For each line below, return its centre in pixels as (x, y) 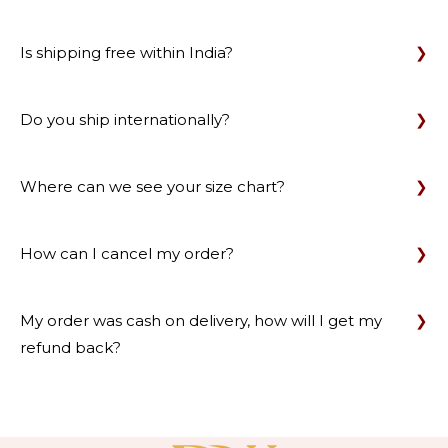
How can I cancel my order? (127, 253)
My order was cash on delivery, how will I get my (201, 320)
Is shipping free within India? (126, 52)
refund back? (70, 347)
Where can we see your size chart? (152, 186)
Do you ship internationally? (125, 119)
